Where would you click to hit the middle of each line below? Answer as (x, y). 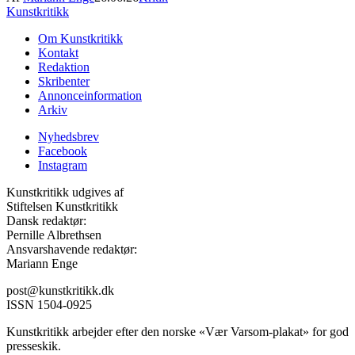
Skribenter (64, 82)
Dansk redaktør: (46, 221)
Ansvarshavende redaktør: (72, 250)
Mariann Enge (42, 264)
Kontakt (58, 53)
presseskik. (34, 346)
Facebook (63, 151)
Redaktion (64, 67)
